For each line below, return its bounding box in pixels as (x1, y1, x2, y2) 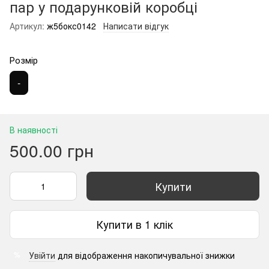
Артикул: (10, 19, 44, 32)
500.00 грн (10, 138, 94, 162)
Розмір (10, 53, 38, 66)
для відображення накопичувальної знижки (55, 249, 235, 261)
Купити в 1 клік (96, 216, 173, 232)
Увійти (29, 249, 55, 261)
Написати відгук (103, 19, 169, 32)
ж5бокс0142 (44, 19, 96, 32)
